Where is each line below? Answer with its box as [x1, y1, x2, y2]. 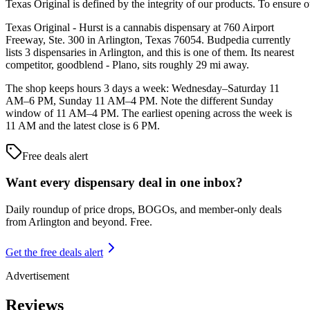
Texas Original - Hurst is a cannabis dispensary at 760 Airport [6, 21, 274, 33]
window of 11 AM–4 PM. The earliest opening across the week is [6, 107, 292, 119]
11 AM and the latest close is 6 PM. [6, 119, 160, 131]
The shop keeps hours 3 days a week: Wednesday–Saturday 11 [6, 82, 280, 94]
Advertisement [6, 270, 69, 282]
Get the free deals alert [6, 246, 103, 259]
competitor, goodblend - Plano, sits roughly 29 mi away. [6, 58, 249, 71]
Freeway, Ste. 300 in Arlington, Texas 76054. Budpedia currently [6, 33, 291, 46]
